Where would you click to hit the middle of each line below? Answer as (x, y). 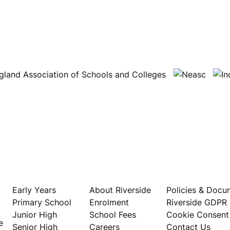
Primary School (42, 202)
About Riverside (120, 190)
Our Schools (42, 177)
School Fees (113, 214)
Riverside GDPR (197, 202)
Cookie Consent (198, 214)
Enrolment (109, 202)
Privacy (184, 177)
